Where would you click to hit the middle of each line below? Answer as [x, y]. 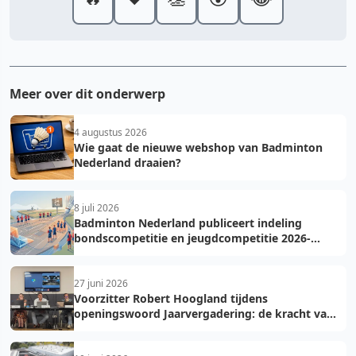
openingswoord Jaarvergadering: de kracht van [204, 313]
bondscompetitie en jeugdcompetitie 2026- [192, 238]
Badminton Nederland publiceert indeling [188, 222]
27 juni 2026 [101, 283]
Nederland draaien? [128, 162]
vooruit [94, 328]
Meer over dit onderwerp [87, 93]
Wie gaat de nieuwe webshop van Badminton [198, 147]
